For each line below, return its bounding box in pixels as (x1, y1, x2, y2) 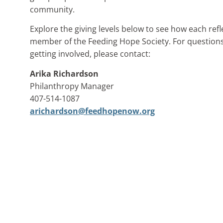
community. (30, 3, 75, 15)
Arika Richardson (30, 68, 99, 79)
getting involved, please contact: (30, 48, 150, 60)
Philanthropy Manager (30, 80, 114, 92)
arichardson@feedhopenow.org (30, 105, 155, 116)
